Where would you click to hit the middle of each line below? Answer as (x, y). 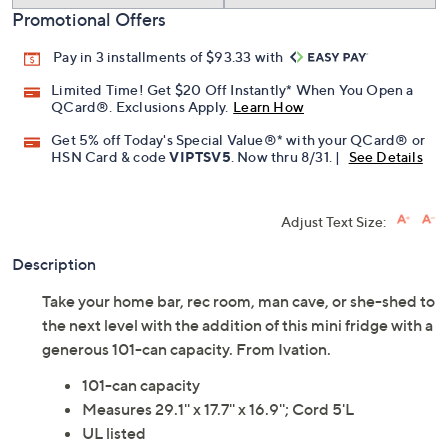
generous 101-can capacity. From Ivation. (186, 349)
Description (54, 264)
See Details (385, 157)
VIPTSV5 (200, 157)
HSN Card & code (110, 157)
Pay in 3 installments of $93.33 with (170, 57)
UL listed (114, 433)
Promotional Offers (89, 20)
